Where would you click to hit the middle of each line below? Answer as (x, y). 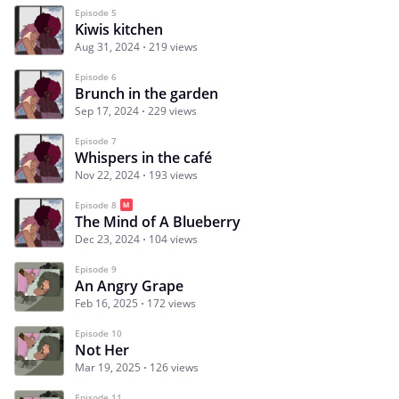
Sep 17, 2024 (107, 110)
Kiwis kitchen (119, 29)
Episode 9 (96, 269)
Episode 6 (96, 76)
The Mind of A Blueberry (158, 221)
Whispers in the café (143, 157)
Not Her (102, 350)
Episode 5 (96, 12)
